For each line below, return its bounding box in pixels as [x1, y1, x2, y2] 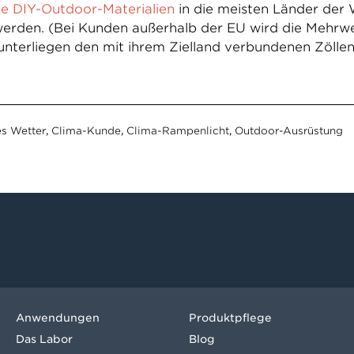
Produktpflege [189, 311, 272, 324]
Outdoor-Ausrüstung [234, 125, 343, 137]
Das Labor [16, 332, 73, 345]
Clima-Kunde [51, 125, 121, 137]
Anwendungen [16, 311, 100, 324]
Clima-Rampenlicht [126, 125, 229, 137]
